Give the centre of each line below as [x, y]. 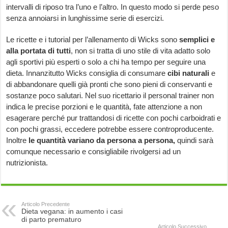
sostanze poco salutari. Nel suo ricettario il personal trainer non [110, 96]
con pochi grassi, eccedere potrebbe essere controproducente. [110, 129]
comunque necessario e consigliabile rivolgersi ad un [94, 152]
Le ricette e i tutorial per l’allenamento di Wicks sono [93, 40]
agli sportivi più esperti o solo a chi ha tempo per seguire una [106, 62]
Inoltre [17, 140]
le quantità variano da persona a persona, [101, 140]
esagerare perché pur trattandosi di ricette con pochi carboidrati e [114, 118]
